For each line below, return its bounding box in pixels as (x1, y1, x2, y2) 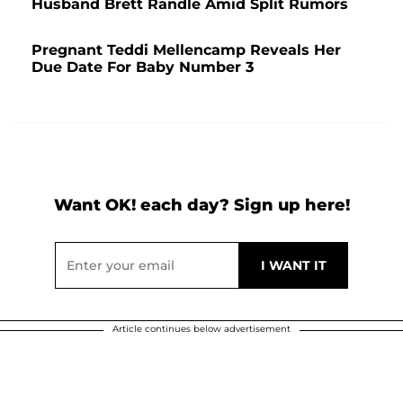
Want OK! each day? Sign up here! (53, 195, 350, 216)
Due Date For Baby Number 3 (31, 58, 254, 76)
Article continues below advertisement (112, 323, 291, 336)
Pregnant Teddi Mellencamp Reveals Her (31, 41, 341, 59)
